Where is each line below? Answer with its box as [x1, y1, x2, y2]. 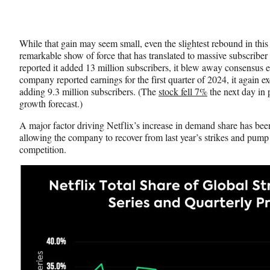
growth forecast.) [19, 96, 83, 110]
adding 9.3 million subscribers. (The [19, 84, 159, 98]
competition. [19, 142, 69, 155]
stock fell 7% [159, 84, 207, 98]
